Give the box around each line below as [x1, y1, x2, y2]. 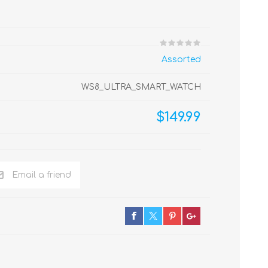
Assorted [162, 55, 201, 64]
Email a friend [12, 170, 72, 179]
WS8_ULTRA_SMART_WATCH [81, 83, 201, 92]
